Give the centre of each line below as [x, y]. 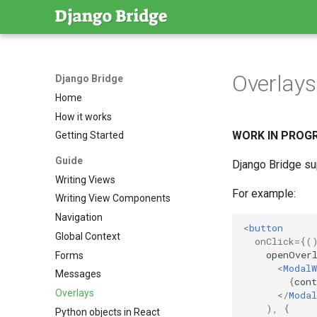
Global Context [88, 236]
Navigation [79, 217]
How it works [83, 116]
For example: [264, 194]
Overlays [75, 293]
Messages [78, 274]
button [266, 227]
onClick [275, 241]
